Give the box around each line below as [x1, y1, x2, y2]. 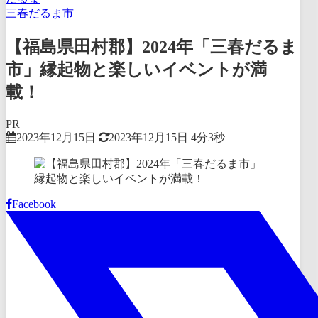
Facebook [12, 197, 56, 210]
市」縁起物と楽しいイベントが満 [6, 60, 267, 79]
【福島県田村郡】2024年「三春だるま [6, 37, 297, 56]
